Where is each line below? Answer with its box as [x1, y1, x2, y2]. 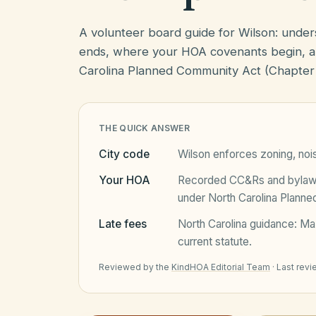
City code [99, 147, 150, 161]
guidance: [247, 217, 300, 231]
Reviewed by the [99, 262, 169, 272]
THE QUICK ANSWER [99, 123, 190, 133]
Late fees [99, 217, 147, 231]
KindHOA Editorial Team [171, 262, 270, 272]
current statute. [178, 235, 252, 248]
